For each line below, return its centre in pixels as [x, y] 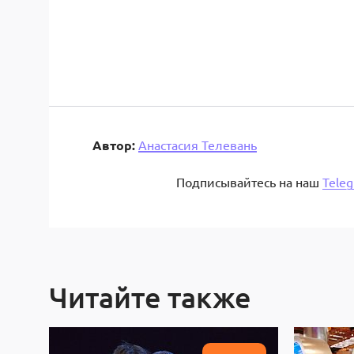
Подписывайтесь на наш [249, 182]
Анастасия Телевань [198, 145]
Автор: [114, 145]
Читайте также [150, 297]
